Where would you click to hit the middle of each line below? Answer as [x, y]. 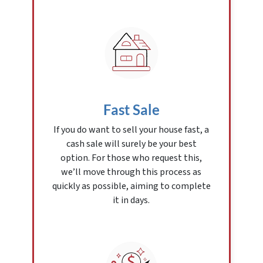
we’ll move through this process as [131, 172]
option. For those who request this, [131, 158]
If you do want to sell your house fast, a [131, 130]
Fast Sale [131, 110]
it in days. [131, 200]
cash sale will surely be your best [131, 144]
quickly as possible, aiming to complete [131, 186]
